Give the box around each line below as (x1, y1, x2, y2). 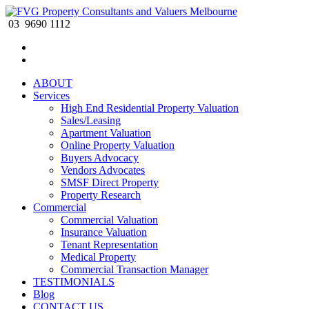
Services (33, 90, 70, 101)
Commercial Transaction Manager (61, 263, 208, 275)
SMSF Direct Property (61, 177, 159, 188)
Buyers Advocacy (61, 152, 139, 163)
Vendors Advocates (61, 164, 145, 176)
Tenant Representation (61, 239, 158, 250)
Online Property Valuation (61, 139, 175, 151)
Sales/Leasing (61, 114, 121, 126)
